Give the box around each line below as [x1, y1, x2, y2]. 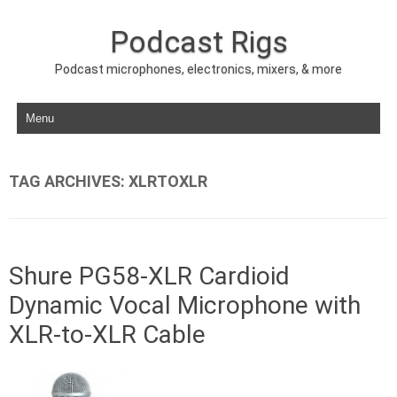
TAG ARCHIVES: [9, 172, 128, 191]
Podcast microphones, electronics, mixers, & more [55, 62, 342, 76]
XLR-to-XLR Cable [9, 320, 206, 349]
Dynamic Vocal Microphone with [9, 291, 361, 320]
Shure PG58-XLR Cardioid [9, 261, 290, 291]
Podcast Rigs [109, 24, 288, 59]
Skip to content [12, 98, 101, 113]
